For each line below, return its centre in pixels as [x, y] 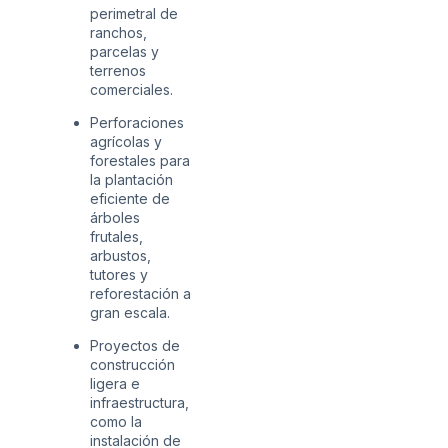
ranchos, [118, 32]
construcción [132, 365]
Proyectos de [135, 346]
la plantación [131, 179]
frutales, [116, 236]
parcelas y [124, 51]
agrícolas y [126, 141]
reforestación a [140, 293]
